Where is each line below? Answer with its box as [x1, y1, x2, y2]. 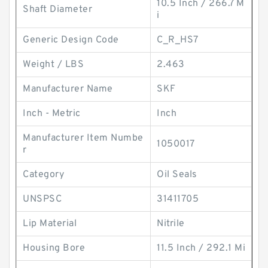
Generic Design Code [23, 34, 119, 46]
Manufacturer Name [23, 83, 113, 95]
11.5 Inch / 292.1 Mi [157, 242, 245, 254]
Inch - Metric [23, 108, 81, 120]
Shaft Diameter [23, 4, 92, 16]
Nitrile [157, 218, 185, 230]
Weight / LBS [23, 59, 84, 71]
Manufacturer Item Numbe [23, 132, 144, 144]
